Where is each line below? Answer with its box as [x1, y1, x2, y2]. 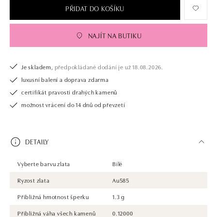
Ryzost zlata [17, 175, 50, 184]
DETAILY [25, 137, 49, 147]
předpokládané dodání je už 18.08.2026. [53, 62, 164, 71]
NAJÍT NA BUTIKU [88, 30, 142, 40]
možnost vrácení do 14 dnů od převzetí [21, 100, 125, 108]
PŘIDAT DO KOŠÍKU [65, 3, 125, 13]
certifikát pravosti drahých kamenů [21, 87, 118, 96]
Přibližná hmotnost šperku [17, 192, 89, 201]
